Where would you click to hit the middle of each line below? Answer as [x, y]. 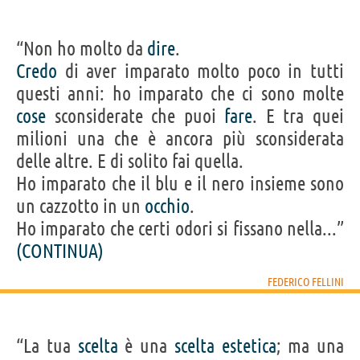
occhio [167, 206]
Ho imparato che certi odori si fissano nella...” [180, 228]
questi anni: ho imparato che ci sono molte [180, 93]
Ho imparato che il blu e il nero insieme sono [180, 183]
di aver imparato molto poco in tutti [200, 71]
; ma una [310, 346]
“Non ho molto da [82, 48]
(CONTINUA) [60, 251]
